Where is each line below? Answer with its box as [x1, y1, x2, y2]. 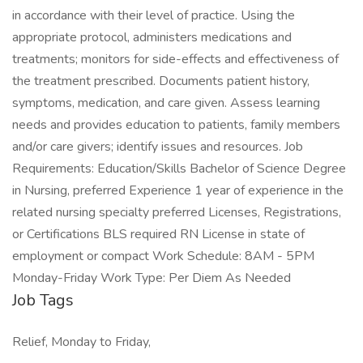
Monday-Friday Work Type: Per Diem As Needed [12, 269, 291, 287]
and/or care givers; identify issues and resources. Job [12, 138, 303, 156]
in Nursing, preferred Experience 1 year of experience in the [12, 181, 344, 199]
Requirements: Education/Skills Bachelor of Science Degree [12, 160, 346, 177]
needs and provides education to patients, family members [12, 116, 340, 134]
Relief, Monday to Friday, [12, 333, 151, 351]
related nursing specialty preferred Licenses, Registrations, [12, 203, 341, 221]
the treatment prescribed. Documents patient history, [12, 72, 310, 90]
